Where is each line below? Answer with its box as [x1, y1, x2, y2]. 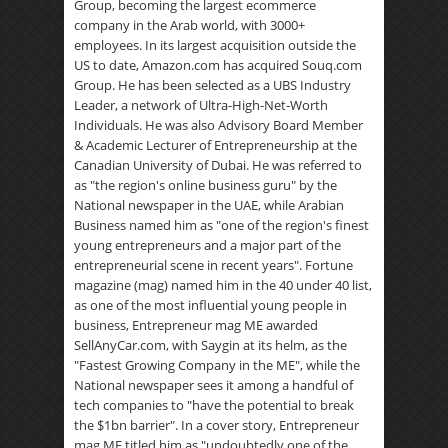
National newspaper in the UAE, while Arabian [74, 196, 344, 214]
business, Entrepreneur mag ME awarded [74, 316, 318, 334]
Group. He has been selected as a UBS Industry [74, 76, 351, 94]
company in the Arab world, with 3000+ [74, 16, 305, 34]
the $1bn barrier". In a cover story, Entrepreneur [74, 416, 359, 434]
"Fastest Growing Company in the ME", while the [74, 356, 360, 374]
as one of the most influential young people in [74, 296, 347, 314]
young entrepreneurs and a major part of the [74, 236, 341, 254]
